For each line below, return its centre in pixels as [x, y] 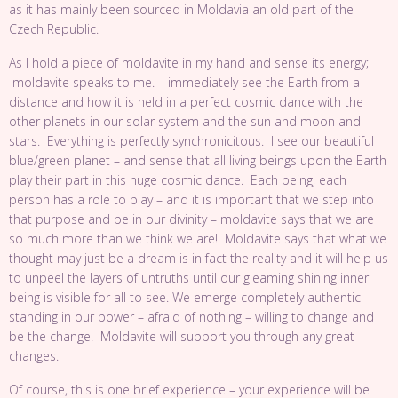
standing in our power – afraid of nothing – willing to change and [191, 317]
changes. [34, 356]
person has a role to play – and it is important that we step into [191, 199]
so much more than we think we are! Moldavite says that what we [198, 239]
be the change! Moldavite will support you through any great [182, 336]
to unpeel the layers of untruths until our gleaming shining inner [189, 278]
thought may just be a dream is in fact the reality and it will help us [199, 258]
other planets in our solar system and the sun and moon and [185, 121]
